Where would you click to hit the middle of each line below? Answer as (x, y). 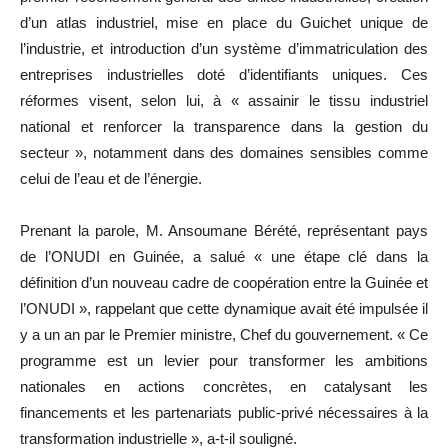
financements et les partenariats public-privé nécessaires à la (224, 412)
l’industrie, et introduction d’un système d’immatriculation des (224, 48)
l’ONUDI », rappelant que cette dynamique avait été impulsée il (224, 308)
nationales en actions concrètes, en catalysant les (224, 386)
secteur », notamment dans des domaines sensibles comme (224, 152)
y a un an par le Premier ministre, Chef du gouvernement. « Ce (224, 334)
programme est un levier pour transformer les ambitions (224, 360)
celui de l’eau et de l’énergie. (111, 178)
